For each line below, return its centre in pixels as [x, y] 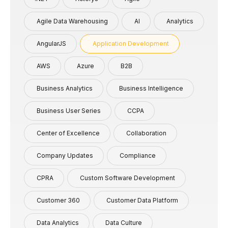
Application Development [131, 43]
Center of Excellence [68, 133]
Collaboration [146, 133]
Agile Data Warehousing [72, 21]
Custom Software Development [127, 178]
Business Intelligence [151, 88]
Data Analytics [58, 222]
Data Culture [124, 222]
